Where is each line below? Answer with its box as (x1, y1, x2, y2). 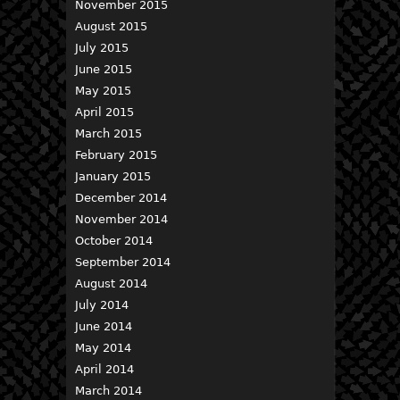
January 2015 (75, 170, 151, 184)
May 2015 (75, 84, 131, 98)
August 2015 (75, 20, 147, 34)
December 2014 (75, 191, 167, 205)
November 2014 (75, 212, 168, 227)
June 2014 (75, 320, 132, 334)
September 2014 (75, 255, 171, 270)
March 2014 (75, 384, 142, 398)
